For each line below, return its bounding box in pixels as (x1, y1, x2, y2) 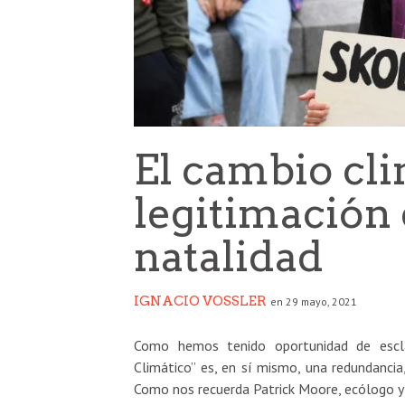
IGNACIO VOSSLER (134, 292, 267, 309)
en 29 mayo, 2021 (270, 294, 357, 308)
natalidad (134, 231, 324, 281)
